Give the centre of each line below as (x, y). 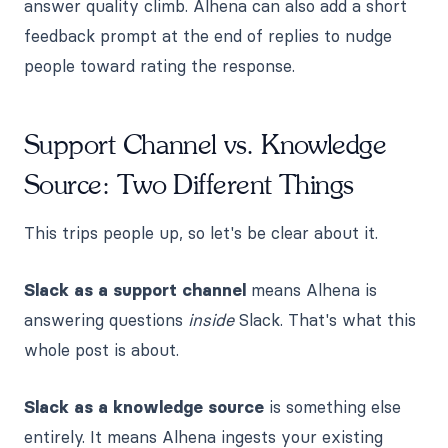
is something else (332, 406)
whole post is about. (101, 349)
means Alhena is (311, 289)
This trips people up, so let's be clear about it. (201, 233)
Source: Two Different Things (189, 184)
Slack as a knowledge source (144, 406)
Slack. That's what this (325, 319)
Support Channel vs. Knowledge (205, 144)
